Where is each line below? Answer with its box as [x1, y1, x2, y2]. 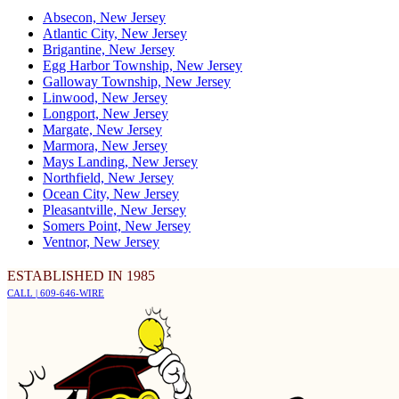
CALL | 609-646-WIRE [7, 287, 104, 298]
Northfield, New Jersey [43, 169, 174, 185]
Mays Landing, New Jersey [43, 153, 198, 169]
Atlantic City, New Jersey [43, 25, 187, 41]
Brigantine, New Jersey [43, 41, 175, 57]
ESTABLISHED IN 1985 [7, 267, 155, 283]
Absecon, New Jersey [43, 9, 166, 25]
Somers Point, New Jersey [43, 217, 191, 233]
